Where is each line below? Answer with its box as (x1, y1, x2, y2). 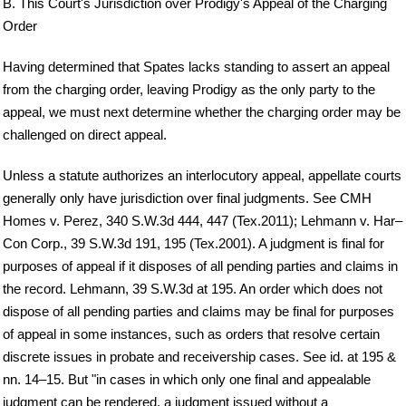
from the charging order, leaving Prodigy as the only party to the (3, 82, 375, 98)
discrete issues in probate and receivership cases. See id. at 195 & (3, 349, 396, 365)
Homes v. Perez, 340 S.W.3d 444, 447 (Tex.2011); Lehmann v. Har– (3, 213, 402, 229)
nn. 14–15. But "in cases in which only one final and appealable (3, 372, 371, 388)
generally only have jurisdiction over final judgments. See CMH (3, 190, 372, 207)
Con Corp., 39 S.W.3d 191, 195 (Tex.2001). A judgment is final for (3, 236, 384, 252)
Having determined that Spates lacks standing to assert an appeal (3, 59, 390, 75)
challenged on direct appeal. (3, 127, 167, 143)
